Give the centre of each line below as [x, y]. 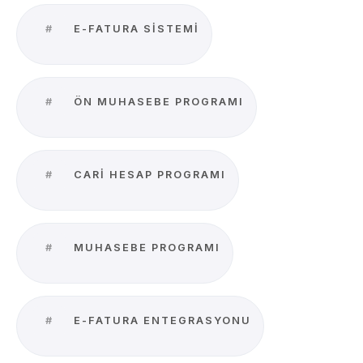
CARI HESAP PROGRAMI [148, 175]
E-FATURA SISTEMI [135, 29]
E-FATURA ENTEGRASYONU [160, 320]
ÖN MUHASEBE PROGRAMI [157, 102]
